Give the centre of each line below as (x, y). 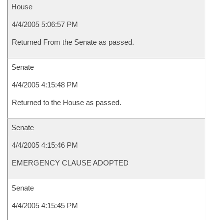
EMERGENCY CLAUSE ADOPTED (70, 163)
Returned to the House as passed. (67, 102)
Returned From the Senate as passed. (73, 42)
